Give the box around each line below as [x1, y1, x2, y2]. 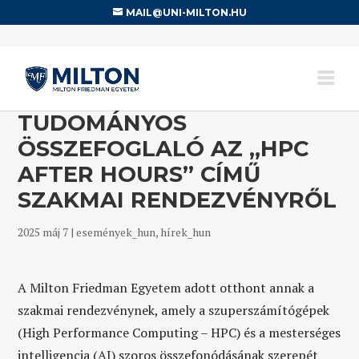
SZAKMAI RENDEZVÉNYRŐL [18, 187, 337, 213]
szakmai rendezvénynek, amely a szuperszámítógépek [18, 301, 330, 319]
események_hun [76, 224, 156, 240]
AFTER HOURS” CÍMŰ [18, 161, 261, 188]
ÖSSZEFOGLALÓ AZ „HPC [18, 135, 309, 162]
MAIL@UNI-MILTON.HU [125, 6, 247, 18]
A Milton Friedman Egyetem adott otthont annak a [18, 279, 315, 296]
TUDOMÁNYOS [18, 110, 188, 136]
